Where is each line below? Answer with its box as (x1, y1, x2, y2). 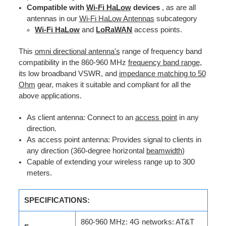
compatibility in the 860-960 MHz (18, 58, 128, 67)
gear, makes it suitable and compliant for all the (35, 80, 191, 89)
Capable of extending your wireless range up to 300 (26, 157, 195, 166)
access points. (132, 25, 183, 34)
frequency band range (128, 58, 200, 67)
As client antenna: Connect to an (26, 113, 135, 122)
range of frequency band (120, 47, 202, 55)
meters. (26, 168, 52, 177)
